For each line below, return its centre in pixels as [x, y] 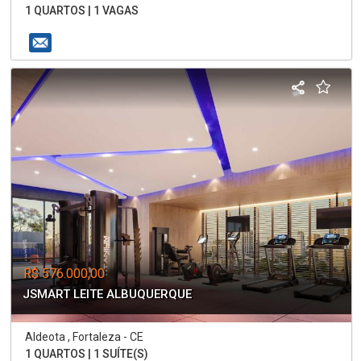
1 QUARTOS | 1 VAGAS [82, 11]
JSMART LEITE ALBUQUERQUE [108, 294]
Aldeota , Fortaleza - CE [85, 336]
